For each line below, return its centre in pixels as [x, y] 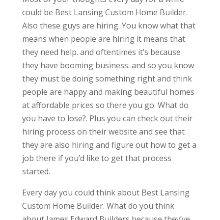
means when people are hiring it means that [103, 39]
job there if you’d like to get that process [96, 158]
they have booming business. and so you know [108, 66]
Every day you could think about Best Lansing [106, 193]
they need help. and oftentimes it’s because [101, 52]
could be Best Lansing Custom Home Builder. [105, 13]
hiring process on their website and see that [103, 132]
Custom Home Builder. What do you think [98, 206]
